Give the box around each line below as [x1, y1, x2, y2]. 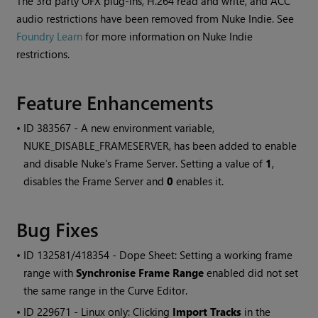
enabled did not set [204, 265, 299, 280]
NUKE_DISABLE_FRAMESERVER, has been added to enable [23, 138, 297, 153]
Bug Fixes [16, 216, 99, 243]
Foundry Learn [16, 29, 83, 44]
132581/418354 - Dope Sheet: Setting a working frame [37, 248, 293, 263]
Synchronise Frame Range [76, 265, 204, 280]
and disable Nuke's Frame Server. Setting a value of [23, 156, 266, 171]
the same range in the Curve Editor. [23, 283, 188, 298]
